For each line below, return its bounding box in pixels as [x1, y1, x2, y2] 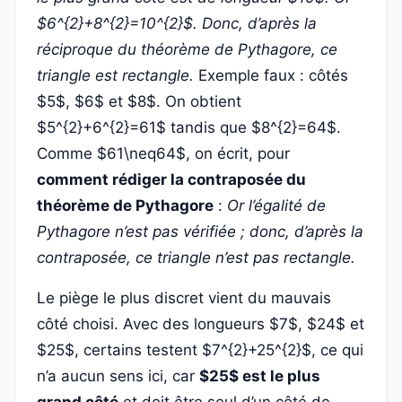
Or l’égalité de [227, 197, 326, 214]
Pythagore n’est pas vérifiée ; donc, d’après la [37, 223, 363, 240]
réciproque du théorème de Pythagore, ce [37, 40, 337, 58]
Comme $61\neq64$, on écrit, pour [37, 144, 290, 162]
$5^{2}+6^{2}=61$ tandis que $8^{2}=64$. [37, 118, 341, 136]
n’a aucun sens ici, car [37, 367, 199, 385]
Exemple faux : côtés [194, 66, 348, 84]
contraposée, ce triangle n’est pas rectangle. [37, 249, 355, 267]
